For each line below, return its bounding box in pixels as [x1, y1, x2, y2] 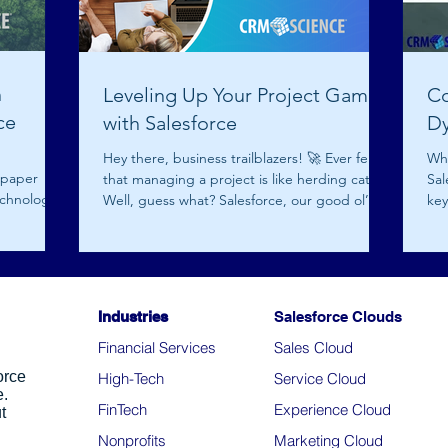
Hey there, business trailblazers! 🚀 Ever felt [103, 149, 376, 167]
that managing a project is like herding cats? [103, 170, 382, 188]
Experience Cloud [274, 400, 391, 419]
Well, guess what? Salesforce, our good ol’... [103, 191, 381, 209]
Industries [98, 308, 168, 325]
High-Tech [98, 369, 164, 388]
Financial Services [98, 338, 216, 357]
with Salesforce [103, 111, 237, 135]
